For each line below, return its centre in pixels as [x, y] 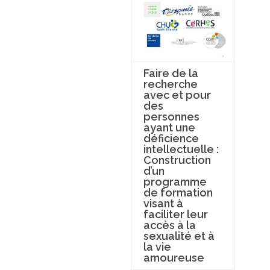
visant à [163, 203]
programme [175, 181]
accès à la [169, 225]
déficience [171, 138]
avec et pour [177, 95]
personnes [171, 116]
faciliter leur [175, 214]
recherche [170, 84]
